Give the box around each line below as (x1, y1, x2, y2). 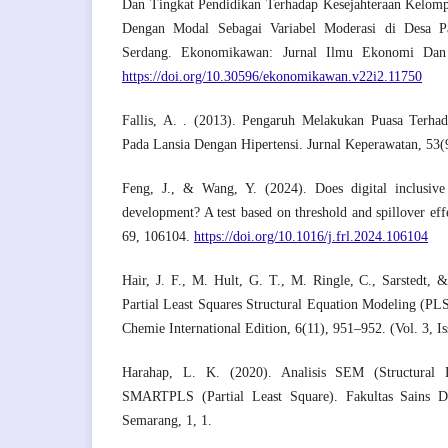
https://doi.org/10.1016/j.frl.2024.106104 (194, 229, 428, 245)
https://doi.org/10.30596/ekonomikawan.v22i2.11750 (122, 69, 422, 85)
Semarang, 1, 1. (122, 413, 212, 429)
